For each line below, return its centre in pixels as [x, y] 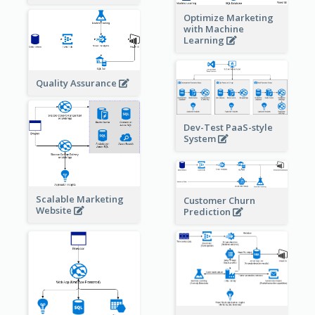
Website [54, 210]
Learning [205, 40]
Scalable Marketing [79, 199]
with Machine [213, 28]
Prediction [208, 212]
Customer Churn [219, 201]
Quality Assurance [77, 83]
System [200, 138]
